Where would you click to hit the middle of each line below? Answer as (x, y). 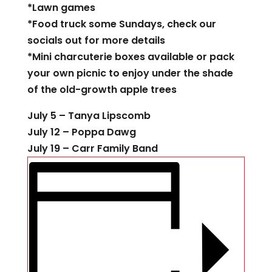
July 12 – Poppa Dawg (81, 132)
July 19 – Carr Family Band (92, 148)
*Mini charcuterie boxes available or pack (131, 57)
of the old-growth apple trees (102, 90)
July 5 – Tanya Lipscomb (89, 116)
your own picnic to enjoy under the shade (130, 73)
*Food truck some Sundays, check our (121, 24)
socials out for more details (96, 40)
